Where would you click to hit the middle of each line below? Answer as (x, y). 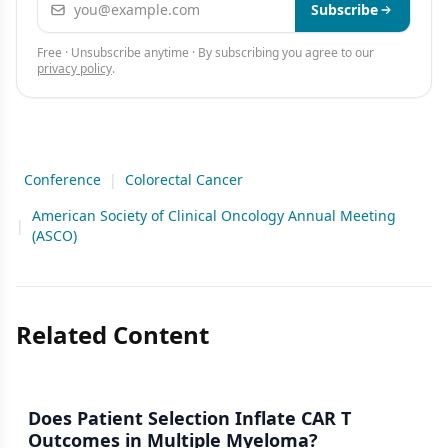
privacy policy (74, 68)
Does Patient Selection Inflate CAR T (189, 418)
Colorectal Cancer (184, 179)
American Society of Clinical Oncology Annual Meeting (214, 215)
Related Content (112, 334)
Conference (62, 179)
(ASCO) (54, 235)
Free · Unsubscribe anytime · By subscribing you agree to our (205, 52)
